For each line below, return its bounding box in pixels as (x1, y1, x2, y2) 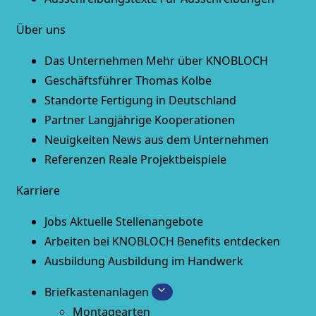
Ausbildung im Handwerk (107, 253, 243, 269)
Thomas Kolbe (135, 73, 212, 88)
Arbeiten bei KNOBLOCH (44, 233, 174, 249)
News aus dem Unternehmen (111, 132, 269, 147)
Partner (44, 112, 85, 128)
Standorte (44, 92, 98, 108)
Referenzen (44, 152, 106, 167)
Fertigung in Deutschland (100, 92, 236, 108)
